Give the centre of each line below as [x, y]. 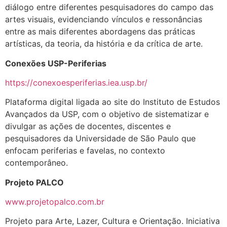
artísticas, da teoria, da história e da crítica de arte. [104, 44]
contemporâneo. [36, 163]
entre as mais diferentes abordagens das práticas [100, 32]
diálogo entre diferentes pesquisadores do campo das [109, 7]
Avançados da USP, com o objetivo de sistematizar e [107, 114]
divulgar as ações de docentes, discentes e [88, 126]
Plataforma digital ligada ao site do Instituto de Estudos [112, 102]
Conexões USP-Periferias [56, 63]
